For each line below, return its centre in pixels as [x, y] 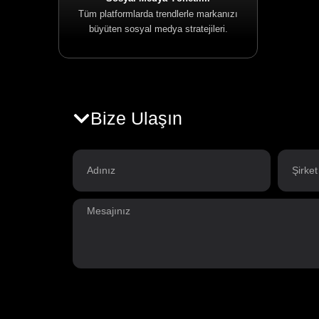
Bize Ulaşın [136, 118]
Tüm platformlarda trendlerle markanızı [158, 14]
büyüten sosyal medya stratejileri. [158, 29]
